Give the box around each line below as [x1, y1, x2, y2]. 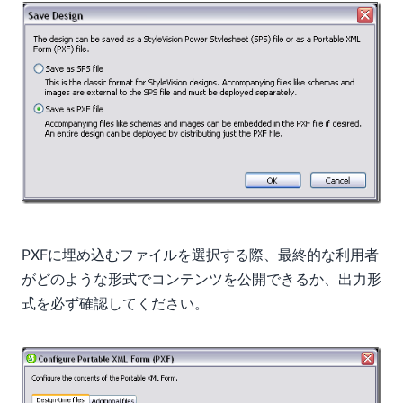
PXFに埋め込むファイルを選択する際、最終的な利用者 [22, 246, 379, 264]
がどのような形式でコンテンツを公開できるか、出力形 [22, 270, 381, 289]
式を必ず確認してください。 [22, 294, 209, 313]
